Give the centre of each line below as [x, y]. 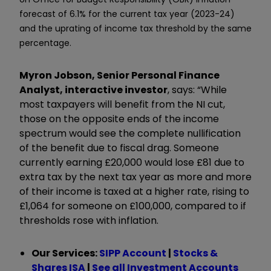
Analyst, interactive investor [93, 90]
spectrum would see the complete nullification [130, 133]
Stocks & [195, 253]
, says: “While [197, 90]
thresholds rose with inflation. [89, 220]
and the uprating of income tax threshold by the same [135, 28]
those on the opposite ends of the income [119, 119]
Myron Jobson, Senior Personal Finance [119, 75]
